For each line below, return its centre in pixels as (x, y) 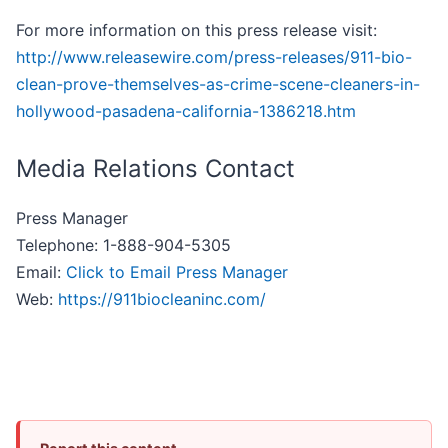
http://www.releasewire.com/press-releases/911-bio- (214, 57)
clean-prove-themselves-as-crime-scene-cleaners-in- (218, 84)
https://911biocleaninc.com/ (162, 299)
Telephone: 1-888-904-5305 (123, 245)
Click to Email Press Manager (177, 272)
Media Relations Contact (155, 169)
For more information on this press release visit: (196, 30)
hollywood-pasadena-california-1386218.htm (186, 111)
